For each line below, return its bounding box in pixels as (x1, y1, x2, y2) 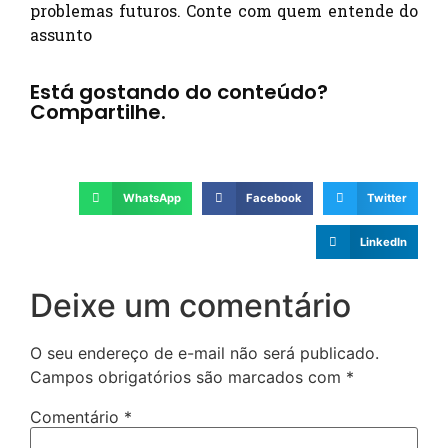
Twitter (366, 191, 407, 206)
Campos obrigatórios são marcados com (30, 367, 346, 387)
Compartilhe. (30, 97, 166, 126)
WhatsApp (122, 191, 181, 206)
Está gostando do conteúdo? (30, 77, 328, 106)
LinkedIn (359, 235, 407, 250)
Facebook (245, 191, 302, 206)
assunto (30, 24, 92, 46)
